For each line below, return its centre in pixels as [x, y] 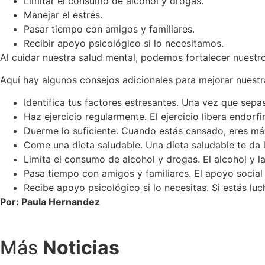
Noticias [81, 247]
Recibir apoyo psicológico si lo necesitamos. [124, 43]
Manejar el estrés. [63, 14]
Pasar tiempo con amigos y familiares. [109, 29]
